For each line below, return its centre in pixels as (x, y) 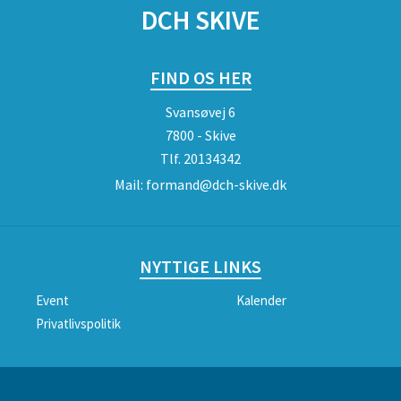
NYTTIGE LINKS (200, 266)
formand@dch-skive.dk (216, 184)
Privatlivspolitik (78, 324)
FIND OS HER (200, 77)
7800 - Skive (200, 135)
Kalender (261, 300)
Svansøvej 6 (200, 112)
